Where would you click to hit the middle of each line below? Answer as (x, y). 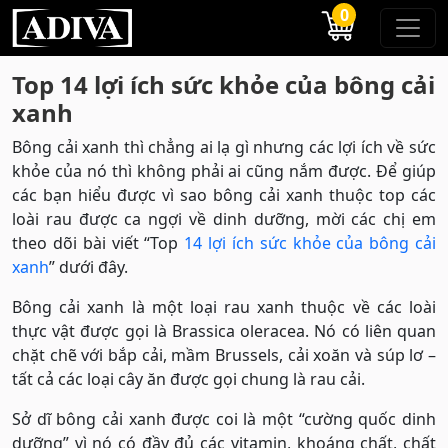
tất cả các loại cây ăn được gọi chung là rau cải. (188, 379)
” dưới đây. (88, 267)
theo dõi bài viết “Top (98, 243)
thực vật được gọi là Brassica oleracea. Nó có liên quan (224, 331)
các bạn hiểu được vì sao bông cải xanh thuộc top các (224, 195)
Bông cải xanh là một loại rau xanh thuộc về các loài (224, 307)
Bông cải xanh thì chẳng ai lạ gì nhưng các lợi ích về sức (224, 147)
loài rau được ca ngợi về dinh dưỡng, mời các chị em (224, 219)
